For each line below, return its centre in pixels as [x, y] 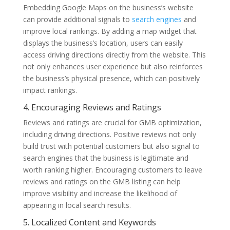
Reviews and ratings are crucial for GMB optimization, [112, 122]
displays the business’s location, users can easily [103, 43]
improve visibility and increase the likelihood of [100, 193]
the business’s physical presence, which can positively [111, 78]
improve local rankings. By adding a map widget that [110, 31]
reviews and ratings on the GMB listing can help [102, 181]
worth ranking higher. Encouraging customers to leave [112, 169]
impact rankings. [50, 90]
